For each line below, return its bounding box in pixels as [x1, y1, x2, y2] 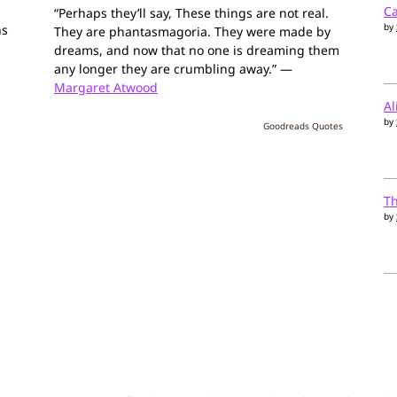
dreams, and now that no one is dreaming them [54, 41, 339, 58]
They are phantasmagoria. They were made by [54, 22, 331, 40]
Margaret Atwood [54, 78, 158, 96]
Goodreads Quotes [263, 119, 343, 132]
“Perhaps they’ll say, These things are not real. [54, 4, 329, 21]
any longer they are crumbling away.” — [54, 59, 292, 77]
